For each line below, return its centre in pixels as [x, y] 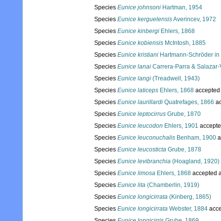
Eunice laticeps [138, 91]
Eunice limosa [136, 173]
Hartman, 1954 [182, 8]
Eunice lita [131, 185]
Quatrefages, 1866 [188, 102]
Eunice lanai [134, 67]
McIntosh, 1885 [184, 43]
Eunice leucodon [140, 126]
